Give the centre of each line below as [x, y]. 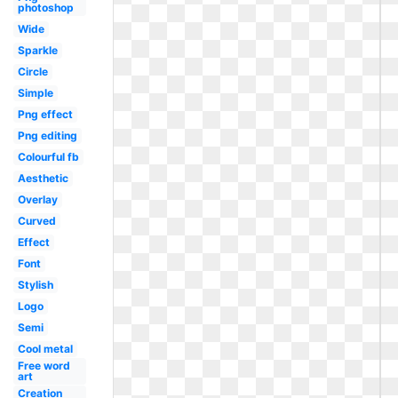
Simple [35, 93]
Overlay [37, 199]
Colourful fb [48, 157]
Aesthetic [43, 178]
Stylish [35, 285]
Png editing [47, 135]
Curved [36, 221]
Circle [32, 72]
